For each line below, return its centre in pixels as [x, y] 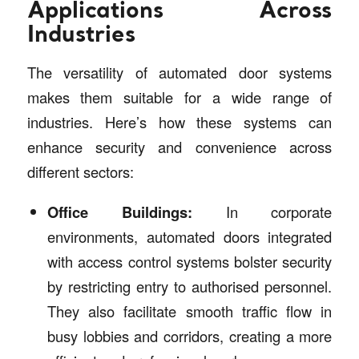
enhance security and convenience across [179, 147]
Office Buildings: [119, 212]
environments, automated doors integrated [190, 236]
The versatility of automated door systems [179, 73]
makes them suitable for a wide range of [179, 97]
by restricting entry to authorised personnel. [190, 286]
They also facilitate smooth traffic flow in [190, 311]
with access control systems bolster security [190, 261]
